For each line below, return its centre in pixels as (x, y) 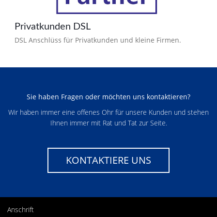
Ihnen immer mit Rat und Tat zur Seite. (108, 123)
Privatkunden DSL (53, 26)
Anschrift (21, 209)
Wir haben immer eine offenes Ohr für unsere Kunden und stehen (108, 112)
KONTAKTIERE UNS (108, 160)
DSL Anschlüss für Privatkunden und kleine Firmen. (98, 40)
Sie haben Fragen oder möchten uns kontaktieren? (108, 96)
